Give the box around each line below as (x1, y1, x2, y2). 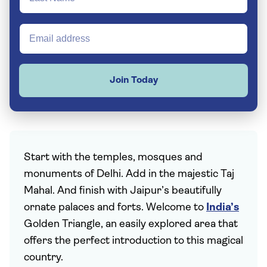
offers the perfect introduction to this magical (24, 235, 243, 247)
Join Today (109, 76, 158, 85)
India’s (206, 202, 239, 213)
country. (24, 252, 63, 263)
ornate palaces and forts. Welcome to (24, 202, 206, 213)
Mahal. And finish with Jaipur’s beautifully (24, 185, 222, 197)
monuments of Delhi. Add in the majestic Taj (24, 169, 234, 180)
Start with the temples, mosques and (24, 152, 203, 163)
